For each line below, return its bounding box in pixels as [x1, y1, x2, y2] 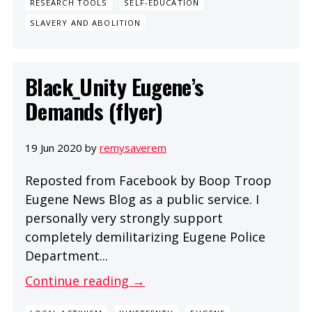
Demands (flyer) [25, 95, 163, 127]
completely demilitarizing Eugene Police [25, 228, 265, 245]
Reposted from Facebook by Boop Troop [25, 171, 272, 189]
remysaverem [100, 140, 166, 155]
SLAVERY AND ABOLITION [29, 17, 141, 29]
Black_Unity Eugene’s [25, 70, 204, 103]
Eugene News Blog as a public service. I [25, 190, 259, 208]
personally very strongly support [25, 209, 223, 226]
